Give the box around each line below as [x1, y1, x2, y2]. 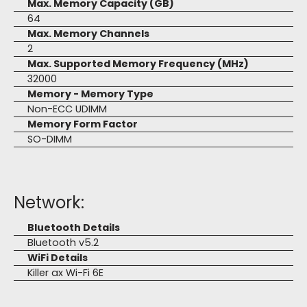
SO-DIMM [27, 132, 72, 146]
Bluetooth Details [27, 221, 120, 234]
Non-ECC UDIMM [27, 102, 107, 116]
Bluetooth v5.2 [27, 236, 99, 249]
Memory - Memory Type [27, 87, 153, 101]
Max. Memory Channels [27, 27, 149, 40]
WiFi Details [27, 251, 88, 265]
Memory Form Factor [27, 117, 138, 131]
